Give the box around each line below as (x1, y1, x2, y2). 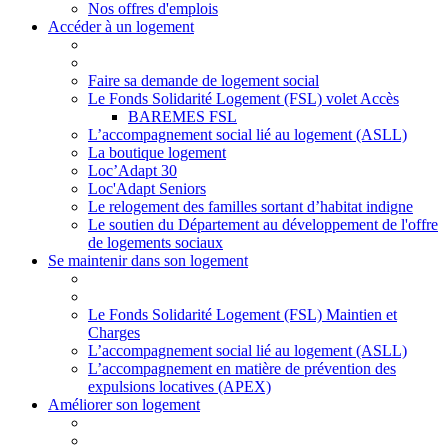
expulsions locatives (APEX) (88, 378, 271, 395)
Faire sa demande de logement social (88, 72, 319, 89)
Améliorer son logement (48, 396, 200, 413)
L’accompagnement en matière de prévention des (88, 360, 396, 377)
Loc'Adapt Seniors (88, 180, 206, 197)
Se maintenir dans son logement (48, 252, 248, 269)
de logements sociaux (88, 234, 223, 251)
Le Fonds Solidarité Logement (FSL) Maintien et (88, 306, 397, 323)
